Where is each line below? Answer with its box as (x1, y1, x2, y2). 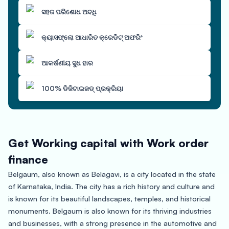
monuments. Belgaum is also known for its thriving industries (8, 206, 212, 215)
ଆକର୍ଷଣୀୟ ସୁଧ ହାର (41, 59, 93, 67)
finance (8, 152, 48, 166)
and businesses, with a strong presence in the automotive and (8, 218, 217, 227)
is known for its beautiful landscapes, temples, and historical (8, 194, 211, 203)
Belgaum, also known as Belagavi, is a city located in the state (8, 169, 216, 178)
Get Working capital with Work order (8, 136, 209, 150)
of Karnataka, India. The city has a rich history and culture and (8, 181, 215, 191)
